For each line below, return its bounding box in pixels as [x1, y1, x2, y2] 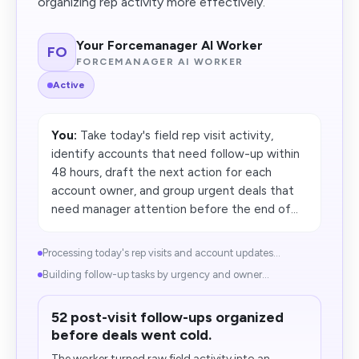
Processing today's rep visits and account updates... [42, 247, 280, 259]
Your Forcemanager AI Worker [76, 37, 263, 53]
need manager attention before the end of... [51, 202, 298, 216]
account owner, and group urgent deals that [51, 184, 294, 198]
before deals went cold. [51, 326, 212, 344]
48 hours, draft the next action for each [51, 165, 272, 179]
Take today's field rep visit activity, [77, 128, 273, 143]
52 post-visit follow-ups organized [51, 309, 284, 326]
